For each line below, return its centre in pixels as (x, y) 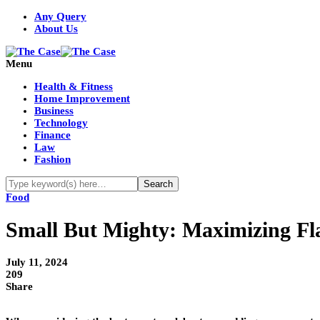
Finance (52, 135)
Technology (61, 123)
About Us (56, 29)
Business (54, 111)
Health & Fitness (74, 86)
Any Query (60, 16)
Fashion (52, 159)
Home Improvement (82, 99)
